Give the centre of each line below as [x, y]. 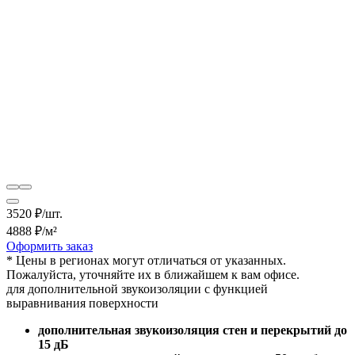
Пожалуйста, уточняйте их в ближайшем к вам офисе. [153, 274]
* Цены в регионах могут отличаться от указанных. [146, 260]
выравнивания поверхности [82, 303]
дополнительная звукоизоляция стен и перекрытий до [193, 330]
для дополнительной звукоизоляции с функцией [137, 288]
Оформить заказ [50, 246]
